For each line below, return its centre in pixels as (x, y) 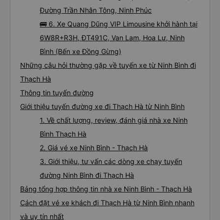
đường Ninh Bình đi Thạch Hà (87, 175)
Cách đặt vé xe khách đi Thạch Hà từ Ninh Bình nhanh (107, 203)
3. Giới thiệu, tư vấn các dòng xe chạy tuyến (111, 161)
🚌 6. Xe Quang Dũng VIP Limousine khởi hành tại (119, 24)
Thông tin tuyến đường (57, 93)
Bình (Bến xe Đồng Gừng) (81, 51)
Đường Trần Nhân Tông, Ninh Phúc (96, 10)
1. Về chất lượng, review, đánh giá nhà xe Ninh (114, 120)
